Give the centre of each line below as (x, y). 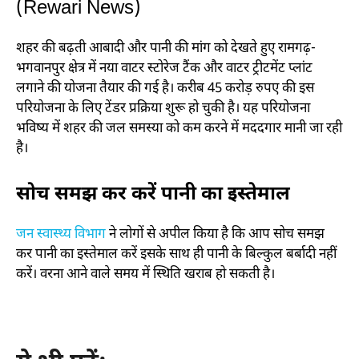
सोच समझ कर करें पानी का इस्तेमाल (153, 194)
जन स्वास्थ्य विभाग (61, 234)
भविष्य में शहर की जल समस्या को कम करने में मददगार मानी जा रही (179, 129)
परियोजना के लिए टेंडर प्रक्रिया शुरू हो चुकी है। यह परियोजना (163, 109)
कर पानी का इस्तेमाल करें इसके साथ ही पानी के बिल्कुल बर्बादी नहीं (176, 254)
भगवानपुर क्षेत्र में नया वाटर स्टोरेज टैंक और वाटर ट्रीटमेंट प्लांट (164, 69)
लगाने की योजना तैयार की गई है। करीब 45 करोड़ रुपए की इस (165, 89)
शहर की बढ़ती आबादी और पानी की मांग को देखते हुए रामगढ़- (166, 49)
